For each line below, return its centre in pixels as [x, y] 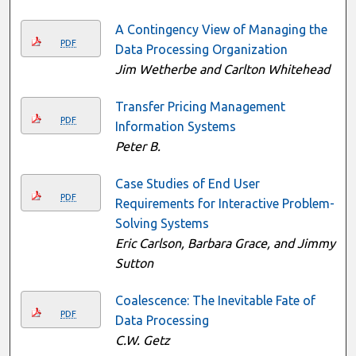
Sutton [134, 263]
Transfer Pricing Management [200, 106]
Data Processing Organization [201, 49]
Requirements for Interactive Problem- [224, 203]
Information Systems [175, 126]
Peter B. [137, 146]
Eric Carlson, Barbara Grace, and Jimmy [225, 243]
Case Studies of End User [187, 183]
